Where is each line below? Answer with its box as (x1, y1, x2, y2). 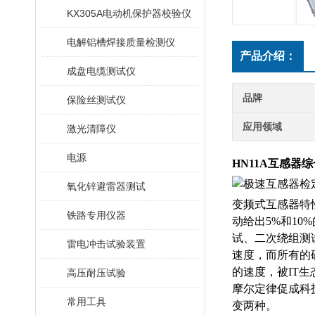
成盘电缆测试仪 (67, 65, 136, 77)
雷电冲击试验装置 (67, 238, 146, 250)
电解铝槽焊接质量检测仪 (67, 37, 175, 48)
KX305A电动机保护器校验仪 (67, 8, 191, 19)
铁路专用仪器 (67, 210, 126, 221)
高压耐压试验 (67, 267, 126, 278)
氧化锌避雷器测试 (67, 181, 146, 192)
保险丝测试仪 (67, 94, 126, 105)
